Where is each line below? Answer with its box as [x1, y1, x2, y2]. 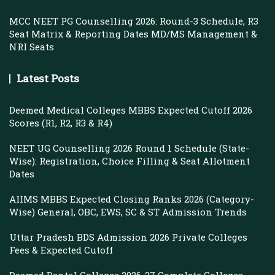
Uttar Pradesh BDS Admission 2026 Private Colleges [9, 231, 247, 243]
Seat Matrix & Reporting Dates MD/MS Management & [9, 28, 257, 40]
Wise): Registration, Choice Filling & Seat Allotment [9, 155, 250, 167]
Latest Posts [17, 71, 79, 85]
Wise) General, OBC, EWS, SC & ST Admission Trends [9, 206, 247, 218]
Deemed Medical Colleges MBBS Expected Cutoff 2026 [9, 104, 252, 116]
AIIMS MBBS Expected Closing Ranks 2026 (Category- [9, 193, 254, 205]
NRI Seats [9, 41, 54, 53]
